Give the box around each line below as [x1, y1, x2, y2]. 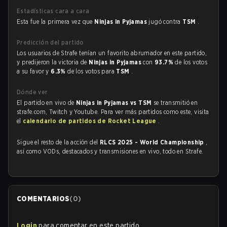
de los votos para [67, 67, 117, 75]
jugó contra [148, 18, 183, 25]
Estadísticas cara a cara [17, 7, 90, 15]
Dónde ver [17, 88, 48, 96]
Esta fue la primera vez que [17, 18, 95, 25]
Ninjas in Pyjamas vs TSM [75, 99, 154, 106]
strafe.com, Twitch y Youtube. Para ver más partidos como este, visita [17, 108, 209, 116]
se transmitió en [153, 99, 198, 106]
